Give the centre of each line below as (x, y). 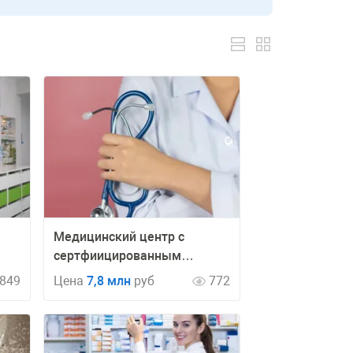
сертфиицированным (117, 256)
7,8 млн (109, 281)
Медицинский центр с (119, 237)
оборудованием (100, 275)
